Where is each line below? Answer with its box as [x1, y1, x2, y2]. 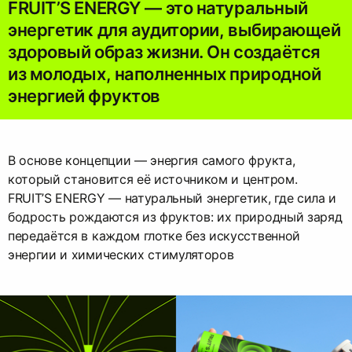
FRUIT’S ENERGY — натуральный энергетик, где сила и [8, 190, 336, 207]
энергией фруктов [8, 86, 160, 107]
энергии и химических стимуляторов [8, 247, 234, 263]
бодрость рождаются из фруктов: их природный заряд [8, 209, 343, 225]
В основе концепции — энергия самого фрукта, [8, 152, 295, 169]
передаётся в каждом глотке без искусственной [8, 228, 300, 244]
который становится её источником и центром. [8, 171, 298, 188]
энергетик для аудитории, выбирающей [8, 20, 341, 41]
